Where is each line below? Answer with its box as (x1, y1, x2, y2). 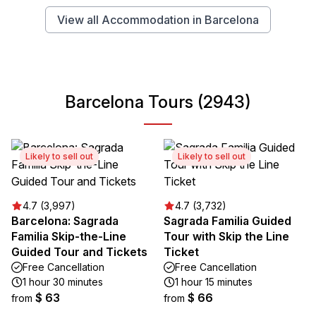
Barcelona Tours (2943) (65, 92, 251, 113)
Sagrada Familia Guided (164, 214, 291, 229)
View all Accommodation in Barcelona (57, 13, 259, 28)
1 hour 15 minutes (175, 276, 253, 288)
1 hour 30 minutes (23, 276, 103, 288)
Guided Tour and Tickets (11, 245, 147, 260)
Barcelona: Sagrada (11, 214, 119, 229)
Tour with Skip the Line (164, 229, 289, 244)
